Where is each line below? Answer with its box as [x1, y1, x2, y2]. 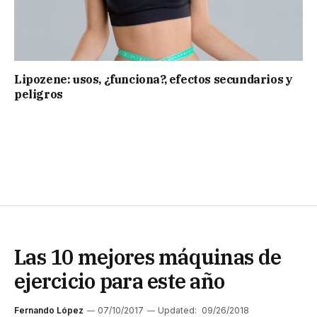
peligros [14, 87, 63, 102]
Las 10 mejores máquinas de [14, 243, 282, 271]
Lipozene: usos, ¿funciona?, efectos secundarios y [14, 72, 293, 87]
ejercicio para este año [14, 267, 225, 295]
